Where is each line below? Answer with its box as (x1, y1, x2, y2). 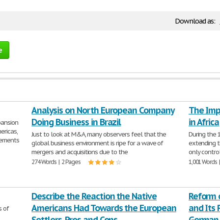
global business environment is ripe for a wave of (31, 139, 164, 147)
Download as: (175, 17, 217, 26)
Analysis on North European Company (31, 105, 174, 116)
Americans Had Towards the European (31, 202, 176, 214)
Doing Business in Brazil (31, 116, 121, 128)
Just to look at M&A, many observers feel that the (31, 130, 166, 138)
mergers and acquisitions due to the (31, 148, 128, 156)
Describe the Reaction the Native (31, 191, 157, 202)
